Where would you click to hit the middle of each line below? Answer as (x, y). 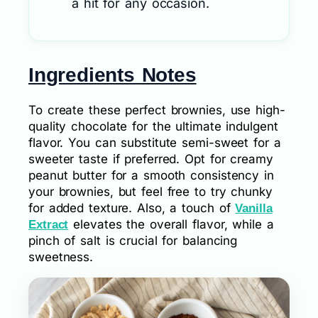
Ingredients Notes (113, 75)
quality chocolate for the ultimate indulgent (153, 127)
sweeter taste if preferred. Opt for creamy (151, 159)
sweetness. (61, 257)
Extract (49, 225)
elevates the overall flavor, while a (171, 225)
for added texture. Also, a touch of (132, 208)
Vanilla (254, 209)
